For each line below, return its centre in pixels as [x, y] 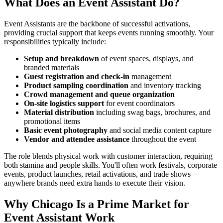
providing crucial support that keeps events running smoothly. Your [109, 32]
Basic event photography [66, 130]
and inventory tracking [165, 85]
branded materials [52, 67]
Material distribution [59, 112]
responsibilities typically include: [55, 41]
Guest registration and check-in [77, 76]
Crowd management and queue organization [99, 94]
